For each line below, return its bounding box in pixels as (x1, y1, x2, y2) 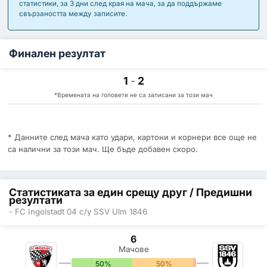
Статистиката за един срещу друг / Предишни (9, 185, 252, 198)
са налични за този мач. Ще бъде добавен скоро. (8, 144, 198, 154)
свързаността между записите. (18, 10, 127, 18)
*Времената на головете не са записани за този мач (54, 91, 213, 98)
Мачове (118, 244, 149, 254)
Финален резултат (9, 46, 105, 60)
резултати (9, 193, 63, 206)
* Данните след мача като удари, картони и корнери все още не (8, 132, 257, 142)
